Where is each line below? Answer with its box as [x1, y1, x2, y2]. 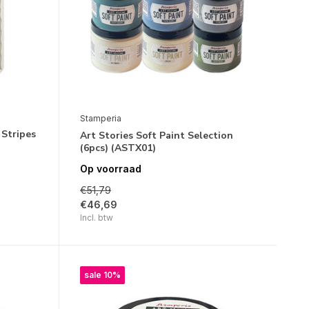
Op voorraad [79, 162, 141, 175]
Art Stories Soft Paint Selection [79, 128, 233, 142]
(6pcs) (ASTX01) [79, 141, 156, 154]
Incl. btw [79, 212, 113, 223]
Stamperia [79, 112, 121, 123]
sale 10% [83, 269, 121, 280]
